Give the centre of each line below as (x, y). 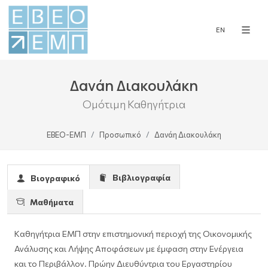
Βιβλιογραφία (140, 177)
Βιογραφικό (54, 178)
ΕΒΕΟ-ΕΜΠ (66, 135)
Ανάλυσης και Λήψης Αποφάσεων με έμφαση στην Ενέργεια (129, 249)
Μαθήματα (50, 202)
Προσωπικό (120, 135)
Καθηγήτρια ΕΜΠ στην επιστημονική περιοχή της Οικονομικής (133, 234)
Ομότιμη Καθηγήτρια (134, 104)
